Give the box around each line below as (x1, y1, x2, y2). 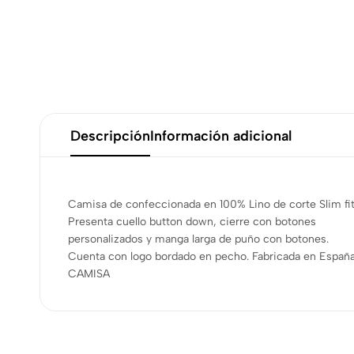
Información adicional (150, 126, 292, 145)
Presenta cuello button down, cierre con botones (68, 215, 316, 228)
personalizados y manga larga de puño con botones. (68, 232, 329, 246)
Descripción (70, 126, 150, 145)
